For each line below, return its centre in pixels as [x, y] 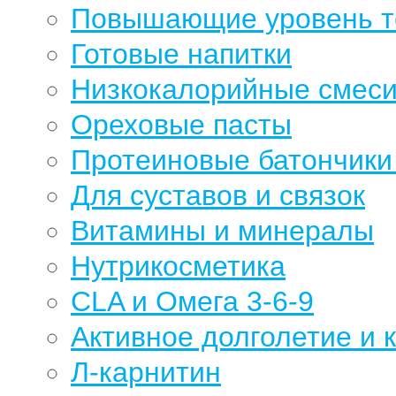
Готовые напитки [181, 54]
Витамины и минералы [222, 231]
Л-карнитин [146, 372]
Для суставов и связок [218, 195]
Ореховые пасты [181, 125]
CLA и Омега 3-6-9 [192, 301]
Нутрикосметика [178, 266]
